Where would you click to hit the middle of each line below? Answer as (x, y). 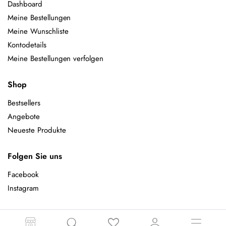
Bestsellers (24, 103)
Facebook (23, 174)
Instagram (23, 188)
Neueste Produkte (37, 130)
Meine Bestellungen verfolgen (56, 58)
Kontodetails (27, 45)
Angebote (24, 116)
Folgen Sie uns (35, 156)
